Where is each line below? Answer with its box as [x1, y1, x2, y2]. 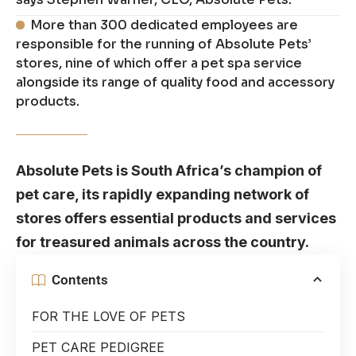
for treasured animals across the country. [16, 234, 309, 251]
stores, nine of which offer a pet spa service [16, 55, 302, 72]
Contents [52, 271, 108, 288]
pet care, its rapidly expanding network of [16, 186, 309, 203]
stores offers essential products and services [16, 210, 336, 227]
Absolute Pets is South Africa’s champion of [16, 162, 322, 180]
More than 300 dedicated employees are [30, 17, 299, 34]
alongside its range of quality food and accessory [16, 74, 335, 91]
